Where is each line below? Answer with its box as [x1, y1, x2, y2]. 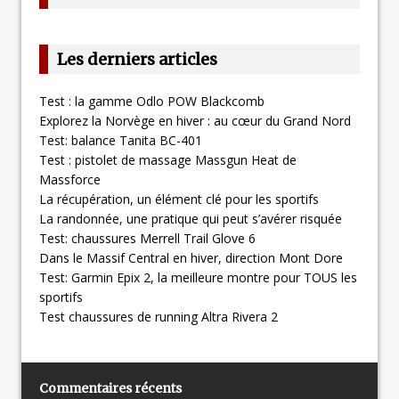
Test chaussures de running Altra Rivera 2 [39, 307, 278, 325]
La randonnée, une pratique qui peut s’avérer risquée [39, 209, 342, 227]
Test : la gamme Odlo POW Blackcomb [39, 92, 265, 110]
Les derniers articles [57, 48, 217, 69]
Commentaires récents [39, 379, 182, 396]
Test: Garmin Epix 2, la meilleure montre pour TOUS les [39, 268, 357, 286]
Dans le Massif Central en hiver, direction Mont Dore [39, 248, 343, 266]
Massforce [39, 170, 101, 188]
